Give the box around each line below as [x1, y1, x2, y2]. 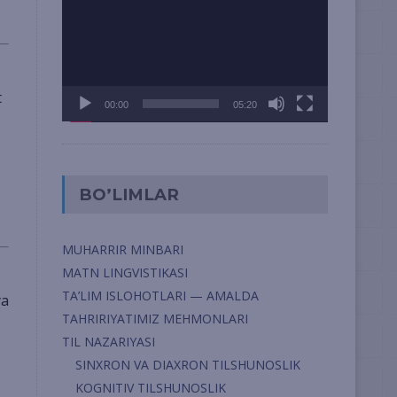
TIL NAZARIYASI [61, 333, 155, 351]
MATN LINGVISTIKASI [61, 264, 188, 282]
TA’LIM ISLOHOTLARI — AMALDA [61, 287, 259, 305]
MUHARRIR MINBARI [61, 241, 183, 259]
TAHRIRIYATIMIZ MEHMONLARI [61, 310, 248, 328]
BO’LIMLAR [78, 184, 179, 206]
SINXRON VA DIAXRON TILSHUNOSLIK [74, 356, 300, 374]
